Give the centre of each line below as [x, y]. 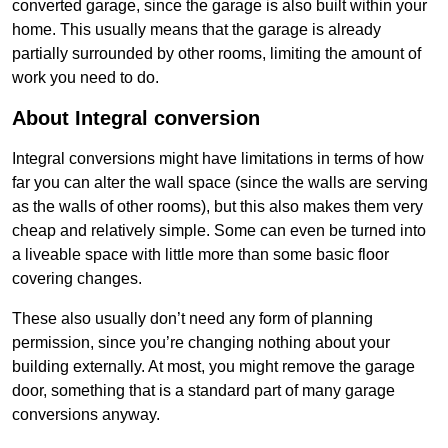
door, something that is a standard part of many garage [203, 391]
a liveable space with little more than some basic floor [200, 255]
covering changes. [77, 279]
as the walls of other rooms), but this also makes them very [217, 207]
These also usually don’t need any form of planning [192, 319]
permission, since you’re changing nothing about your [201, 343]
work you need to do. [85, 78]
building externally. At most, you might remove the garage [213, 367]
